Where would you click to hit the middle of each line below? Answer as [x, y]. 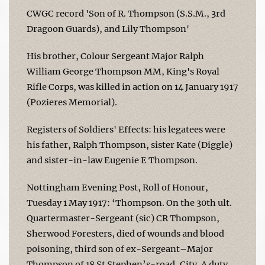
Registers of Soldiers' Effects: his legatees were [126, 129]
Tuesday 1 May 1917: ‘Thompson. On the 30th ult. [129, 203]
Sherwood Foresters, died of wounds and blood [125, 233]
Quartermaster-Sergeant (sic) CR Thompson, [123, 218]
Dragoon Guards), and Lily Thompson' [108, 29]
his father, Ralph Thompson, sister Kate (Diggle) [130, 145]
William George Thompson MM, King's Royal [123, 71]
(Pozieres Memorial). [72, 102]
